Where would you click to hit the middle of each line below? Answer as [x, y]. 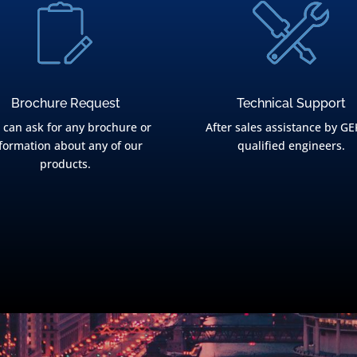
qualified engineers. [292, 145]
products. [66, 163]
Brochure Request [65, 103]
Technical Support [292, 103]
